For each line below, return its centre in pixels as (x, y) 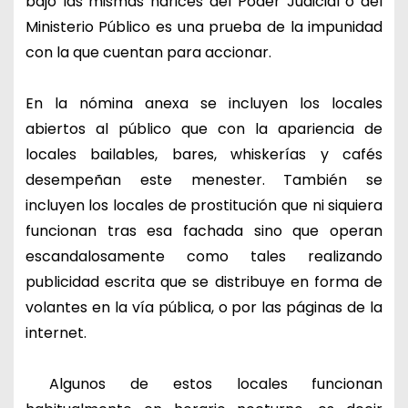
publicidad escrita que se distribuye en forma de (204, 281)
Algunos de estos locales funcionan (204, 383)
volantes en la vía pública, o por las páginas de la (204, 307)
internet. (56, 332)
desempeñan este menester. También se (204, 179)
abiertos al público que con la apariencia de (204, 128)
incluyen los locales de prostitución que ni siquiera (204, 205)
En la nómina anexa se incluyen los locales (204, 103)
